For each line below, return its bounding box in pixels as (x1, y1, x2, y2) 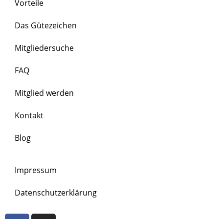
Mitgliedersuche (15, 42, 74, 53)
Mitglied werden (15, 87, 74, 98)
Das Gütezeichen (15, 20, 77, 31)
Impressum (15, 164, 57, 175)
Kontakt (15, 109, 44, 121)
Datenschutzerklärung (15, 187, 97, 198)
